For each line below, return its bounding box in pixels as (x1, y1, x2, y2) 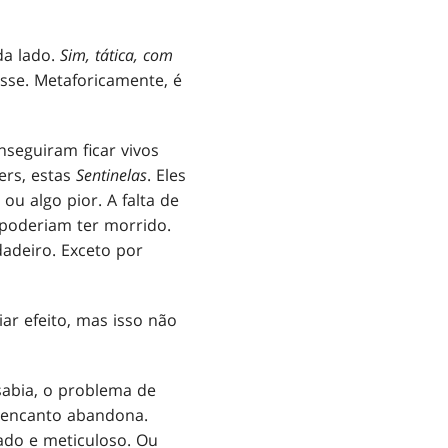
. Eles (147, 164, 186, 187)
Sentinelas (76, 164, 147, 187)
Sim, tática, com (60, 44, 173, 67)
